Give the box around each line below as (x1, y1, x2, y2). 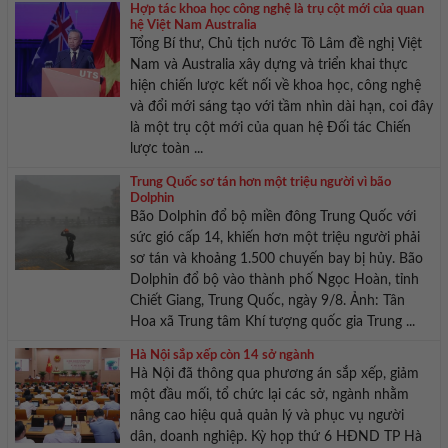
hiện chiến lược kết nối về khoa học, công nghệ (129, 79, 421, 94)
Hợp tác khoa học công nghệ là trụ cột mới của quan (129, 3, 424, 17)
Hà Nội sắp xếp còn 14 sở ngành (129, 349, 314, 363)
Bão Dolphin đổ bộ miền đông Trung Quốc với (129, 210, 416, 225)
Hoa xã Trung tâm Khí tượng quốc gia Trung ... (129, 315, 415, 330)
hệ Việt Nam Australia (129, 19, 257, 33)
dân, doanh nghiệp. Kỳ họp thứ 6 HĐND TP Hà (129, 430, 422, 445)
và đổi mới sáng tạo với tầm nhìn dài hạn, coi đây (129, 100, 433, 115)
